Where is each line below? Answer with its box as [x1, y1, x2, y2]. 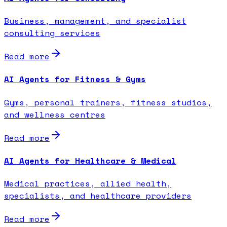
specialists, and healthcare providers [4, 190, 192, 202]
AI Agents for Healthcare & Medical [4, 154, 176, 167]
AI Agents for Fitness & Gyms [4, 73, 146, 86]
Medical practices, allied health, [4, 177, 171, 190]
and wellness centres [4, 108, 105, 121]
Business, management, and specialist [4, 15, 186, 27]
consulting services [4, 27, 100, 40]
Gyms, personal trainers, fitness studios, [4, 96, 212, 108]
